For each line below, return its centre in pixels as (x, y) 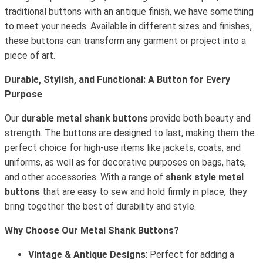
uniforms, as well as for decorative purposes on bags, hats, (125, 162)
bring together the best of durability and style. (100, 206)
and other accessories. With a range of (85, 177)
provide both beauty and (199, 118)
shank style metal (205, 177)
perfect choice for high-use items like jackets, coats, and (123, 148)
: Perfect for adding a (190, 254)
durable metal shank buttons (85, 118)
